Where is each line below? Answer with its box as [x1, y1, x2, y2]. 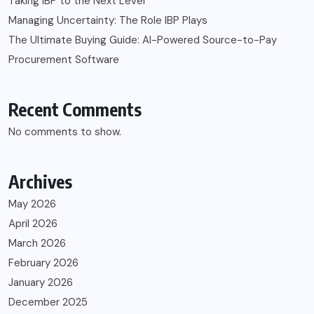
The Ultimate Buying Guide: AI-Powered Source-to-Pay [8, 32, 277, 47]
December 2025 [8, 294, 88, 309]
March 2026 [8, 235, 66, 250]
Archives [8, 170, 72, 193]
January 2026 [8, 275, 73, 289]
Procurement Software [8, 52, 119, 67]
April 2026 [8, 216, 57, 231]
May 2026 [8, 196, 56, 211]
